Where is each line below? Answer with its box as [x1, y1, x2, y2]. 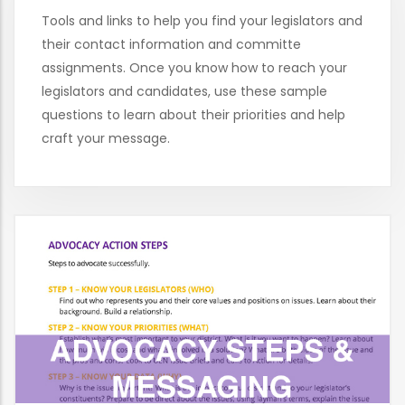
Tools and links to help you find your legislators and [42, 12, 363, 31]
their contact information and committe [42, 35, 301, 54]
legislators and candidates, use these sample [42, 82, 327, 101]
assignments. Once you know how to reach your [42, 59, 347, 78]
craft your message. [42, 129, 170, 148]
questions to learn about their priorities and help [42, 106, 345, 125]
